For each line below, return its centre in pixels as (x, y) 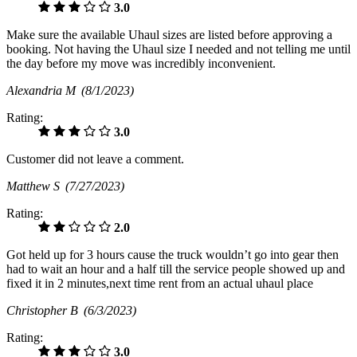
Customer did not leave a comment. (95, 159)
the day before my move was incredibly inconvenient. (141, 63)
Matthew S (36, 186)
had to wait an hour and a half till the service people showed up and (176, 269)
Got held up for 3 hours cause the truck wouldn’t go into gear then (173, 254)
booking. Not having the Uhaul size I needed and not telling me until (178, 49)
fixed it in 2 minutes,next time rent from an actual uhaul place (160, 283)
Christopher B (45, 310)
